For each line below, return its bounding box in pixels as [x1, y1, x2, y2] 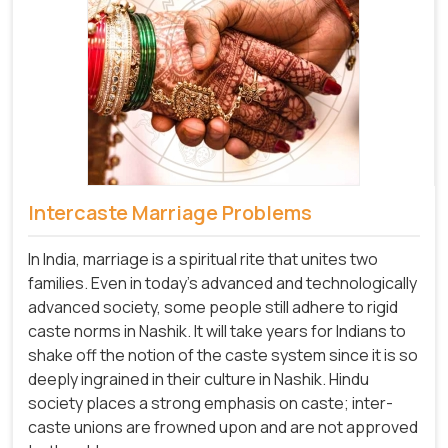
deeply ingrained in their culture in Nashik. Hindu [28, 367, 369, 390]
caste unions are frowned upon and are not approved [28, 415, 418, 438]
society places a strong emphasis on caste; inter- [28, 391, 393, 414]
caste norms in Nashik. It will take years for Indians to [28, 319, 406, 342]
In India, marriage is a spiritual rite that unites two [28, 247, 378, 270]
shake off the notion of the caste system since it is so [28, 343, 418, 366]
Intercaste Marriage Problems [28, 199, 312, 227]
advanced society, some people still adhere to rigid [28, 295, 398, 318]
